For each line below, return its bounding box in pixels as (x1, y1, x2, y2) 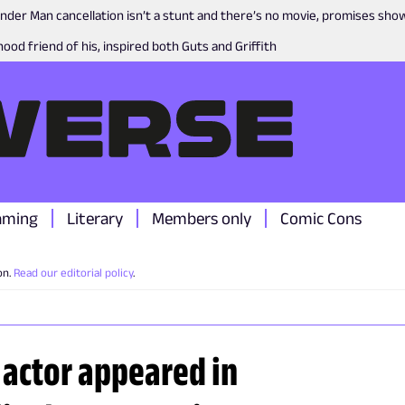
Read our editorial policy (14, 266, 133, 279)
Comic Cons (280, 209, 362, 228)
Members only (152, 209, 251, 228)
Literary (67, 209, 123, 228)
